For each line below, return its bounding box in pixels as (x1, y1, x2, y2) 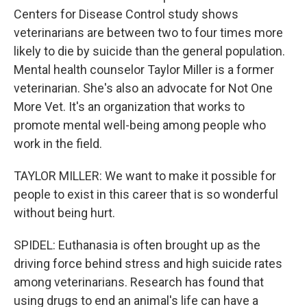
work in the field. (14, 136, 102, 151)
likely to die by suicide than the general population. (14, 44, 285, 58)
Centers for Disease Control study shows (14, 7, 238, 21)
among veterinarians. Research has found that (14, 275, 264, 289)
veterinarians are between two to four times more (14, 25, 283, 40)
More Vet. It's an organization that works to (14, 99, 245, 114)
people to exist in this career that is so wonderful (14, 187, 278, 201)
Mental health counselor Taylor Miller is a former (14, 62, 274, 77)
